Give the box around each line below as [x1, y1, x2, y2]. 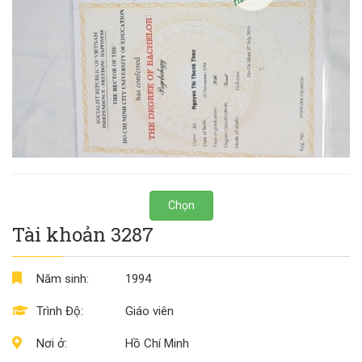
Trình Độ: [36, 303, 83, 318]
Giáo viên [125, 303, 174, 318]
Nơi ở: [36, 335, 67, 351]
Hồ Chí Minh [125, 335, 189, 351]
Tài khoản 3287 [12, 221, 154, 247]
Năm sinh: [36, 271, 89, 286]
